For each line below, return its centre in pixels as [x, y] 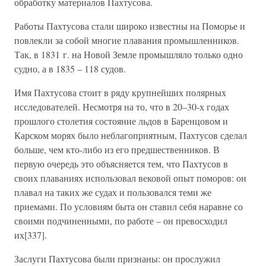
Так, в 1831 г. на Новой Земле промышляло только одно [129, 54]
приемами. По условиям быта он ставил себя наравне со [129, 206]
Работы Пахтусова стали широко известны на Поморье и [130, 26]
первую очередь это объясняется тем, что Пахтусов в [121, 164]
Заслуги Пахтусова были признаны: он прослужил [117, 259]
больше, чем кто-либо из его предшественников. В [117, 149]
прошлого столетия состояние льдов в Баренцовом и [121, 121]
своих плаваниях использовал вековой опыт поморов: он [130, 178]
